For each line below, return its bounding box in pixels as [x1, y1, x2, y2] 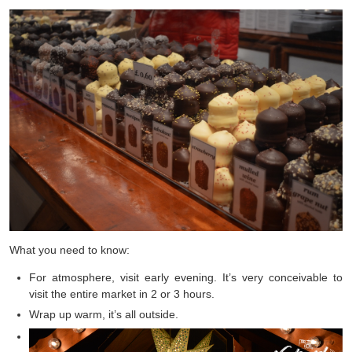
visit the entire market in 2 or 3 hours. [29, 287, 214, 300]
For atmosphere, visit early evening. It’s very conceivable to [29, 270, 343, 284]
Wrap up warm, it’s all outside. [29, 307, 178, 321]
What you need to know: [9, 243, 130, 256]
